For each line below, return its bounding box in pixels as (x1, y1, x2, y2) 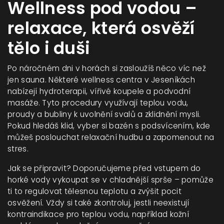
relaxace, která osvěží (7, 16, 195, 40)
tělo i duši (7, 36, 90, 60)
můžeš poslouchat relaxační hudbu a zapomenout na (7, 132, 214, 142)
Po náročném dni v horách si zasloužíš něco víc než (7, 63, 206, 73)
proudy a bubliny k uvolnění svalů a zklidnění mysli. (7, 109, 201, 119)
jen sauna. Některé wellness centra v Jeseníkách (7, 74, 195, 85)
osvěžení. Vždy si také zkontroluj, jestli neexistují (7, 197, 189, 208)
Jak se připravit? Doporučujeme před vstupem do (7, 163, 201, 173)
